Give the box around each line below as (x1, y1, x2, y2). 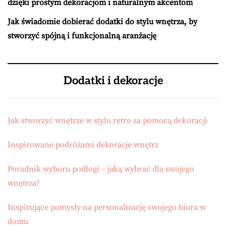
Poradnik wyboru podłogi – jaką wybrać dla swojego (8, 163, 194, 174)
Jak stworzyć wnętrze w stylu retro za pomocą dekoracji (8, 115, 207, 126)
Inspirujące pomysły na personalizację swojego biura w (8, 202, 206, 212)
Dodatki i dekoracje (63, 74, 163, 87)
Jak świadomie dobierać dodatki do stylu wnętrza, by (8, 16, 197, 27)
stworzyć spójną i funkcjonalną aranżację (8, 30, 156, 41)
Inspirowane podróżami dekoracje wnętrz (8, 139, 158, 150)
